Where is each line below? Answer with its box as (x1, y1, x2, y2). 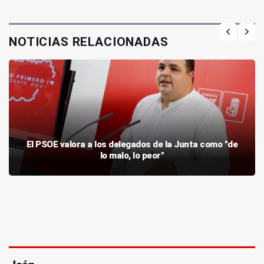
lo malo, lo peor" (100, 150, 164, 161)
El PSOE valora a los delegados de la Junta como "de (26, 139, 238, 150)
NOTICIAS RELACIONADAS (9, 35, 169, 49)
